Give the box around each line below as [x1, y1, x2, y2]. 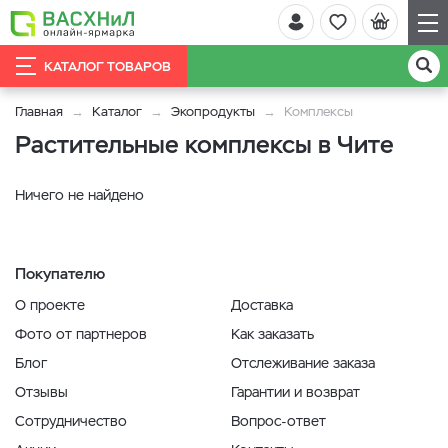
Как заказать [231, 325, 314, 343]
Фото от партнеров [15, 325, 147, 343]
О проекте [15, 296, 85, 314]
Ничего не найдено [15, 186, 144, 204]
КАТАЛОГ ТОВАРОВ [44, 57, 171, 75]
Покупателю [15, 264, 105, 283]
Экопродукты [171, 103, 255, 120]
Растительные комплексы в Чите [15, 129, 394, 160]
